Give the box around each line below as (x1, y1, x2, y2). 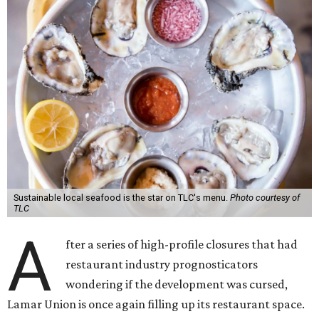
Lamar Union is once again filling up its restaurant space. (7, 297, 305, 311)
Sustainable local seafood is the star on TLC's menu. (13, 192, 230, 203)
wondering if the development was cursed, (66, 277, 288, 291)
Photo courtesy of (229, 192, 300, 203)
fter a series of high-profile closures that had (66, 237, 298, 251)
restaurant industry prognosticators (66, 257, 258, 271)
